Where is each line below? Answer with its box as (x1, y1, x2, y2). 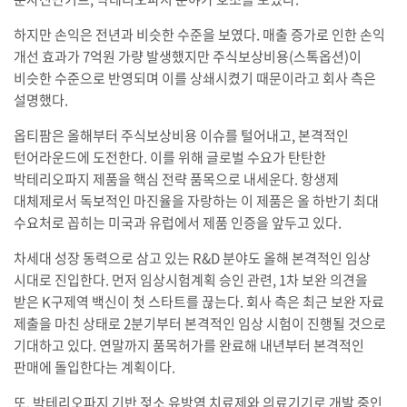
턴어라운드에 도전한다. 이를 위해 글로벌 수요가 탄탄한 (13, 147, 326, 168)
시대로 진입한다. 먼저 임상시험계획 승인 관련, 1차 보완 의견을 (13, 270, 368, 291)
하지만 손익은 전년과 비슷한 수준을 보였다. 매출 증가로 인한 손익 (13, 25, 385, 45)
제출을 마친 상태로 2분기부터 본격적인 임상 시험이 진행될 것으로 (13, 313, 386, 334)
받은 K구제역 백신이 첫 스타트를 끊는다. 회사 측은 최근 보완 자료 (13, 292, 384, 313)
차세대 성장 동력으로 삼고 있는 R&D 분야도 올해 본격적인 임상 (13, 248, 371, 269)
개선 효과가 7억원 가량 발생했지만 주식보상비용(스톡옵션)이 (13, 46, 362, 67)
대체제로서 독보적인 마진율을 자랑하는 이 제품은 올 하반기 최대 (13, 191, 379, 212)
